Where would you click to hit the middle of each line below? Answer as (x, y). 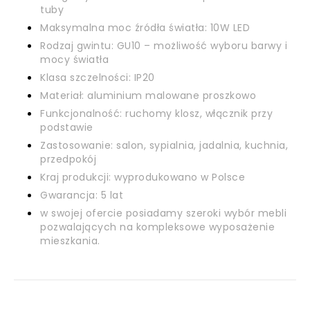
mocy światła (74, 60)
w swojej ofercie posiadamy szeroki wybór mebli (163, 213)
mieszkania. (70, 241)
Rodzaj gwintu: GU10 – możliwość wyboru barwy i (164, 46)
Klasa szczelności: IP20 (98, 77)
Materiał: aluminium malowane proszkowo (148, 95)
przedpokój (68, 159)
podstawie (67, 127)
